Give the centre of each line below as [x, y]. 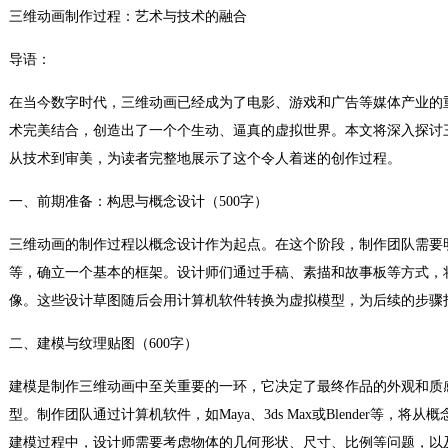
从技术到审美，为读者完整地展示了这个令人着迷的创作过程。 [205, 158]
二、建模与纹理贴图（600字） [103, 343]
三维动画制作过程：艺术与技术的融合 [128, 16]
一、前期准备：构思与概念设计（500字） [138, 201]
